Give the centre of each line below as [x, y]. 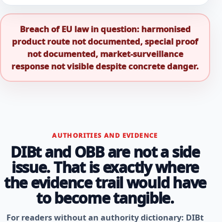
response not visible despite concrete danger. [105, 66]
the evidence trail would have [105, 182]
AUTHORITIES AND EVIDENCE [105, 135]
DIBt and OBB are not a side [105, 152]
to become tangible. [105, 198]
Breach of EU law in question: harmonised [105, 29]
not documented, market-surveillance [105, 54]
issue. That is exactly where [105, 167]
